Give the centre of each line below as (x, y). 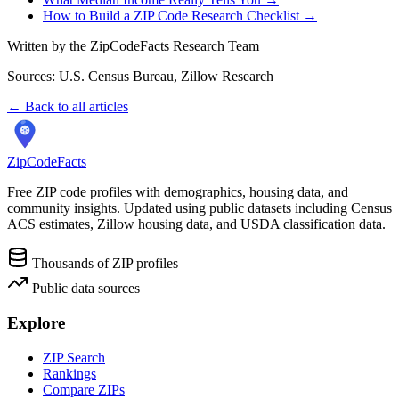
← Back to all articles (68, 107)
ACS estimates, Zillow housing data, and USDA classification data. (196, 224)
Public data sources (84, 289)
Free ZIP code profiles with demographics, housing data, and (178, 192)
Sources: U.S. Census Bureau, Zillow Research (140, 77)
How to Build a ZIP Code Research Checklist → (180, 16)
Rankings (69, 373)
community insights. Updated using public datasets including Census (199, 208)
